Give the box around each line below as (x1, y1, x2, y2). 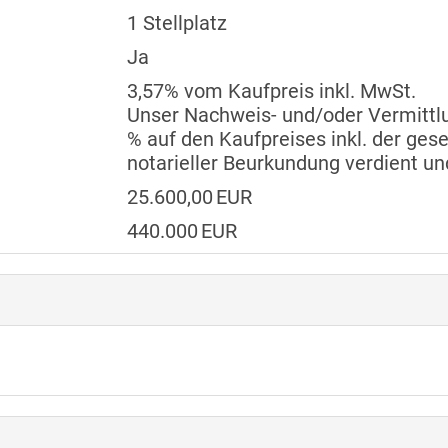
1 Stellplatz (126, 11, 227, 36)
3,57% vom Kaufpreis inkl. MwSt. (126, 79, 416, 104)
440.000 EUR (126, 219, 237, 244)
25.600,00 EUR (126, 185, 252, 210)
